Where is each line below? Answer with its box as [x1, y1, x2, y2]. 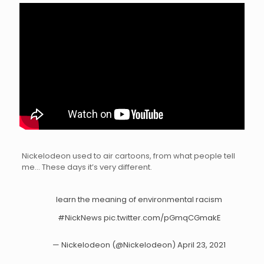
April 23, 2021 [177, 239, 226, 250]
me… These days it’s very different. [21, 161, 152, 173]
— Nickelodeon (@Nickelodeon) [52, 239, 178, 250]
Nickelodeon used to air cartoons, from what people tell [21, 150, 235, 161]
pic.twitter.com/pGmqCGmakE [103, 212, 221, 223]
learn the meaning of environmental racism [56, 193, 223, 205]
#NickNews [57, 212, 102, 223]
